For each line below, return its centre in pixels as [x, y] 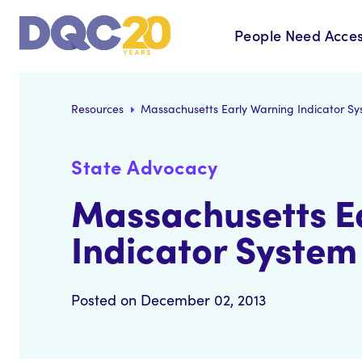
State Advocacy [144, 166]
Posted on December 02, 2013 [168, 300]
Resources [97, 109]
